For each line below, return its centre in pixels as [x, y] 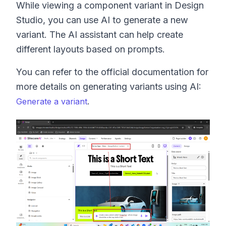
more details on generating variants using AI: [109, 86]
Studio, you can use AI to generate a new [102, 20]
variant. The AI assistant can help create [100, 34]
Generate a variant [52, 101]
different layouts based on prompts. [91, 49]
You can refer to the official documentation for [112, 72]
